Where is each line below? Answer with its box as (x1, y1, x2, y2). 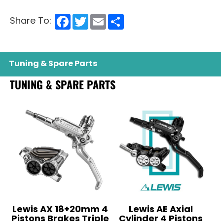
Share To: (10, 14, 51, 29)
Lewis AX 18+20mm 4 (12, 202, 108, 218)
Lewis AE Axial (129, 202, 193, 218)
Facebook (71, 11, 104, 23)
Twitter (88, 11, 112, 23)
